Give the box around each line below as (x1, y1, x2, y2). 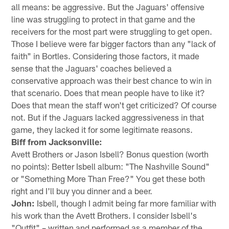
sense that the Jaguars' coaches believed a (11, 62, 172, 73)
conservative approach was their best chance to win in (11, 75, 212, 85)
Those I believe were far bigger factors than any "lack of (11, 38, 216, 49)
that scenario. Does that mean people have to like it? (11, 87, 205, 98)
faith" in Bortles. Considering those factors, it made (11, 50, 200, 61)
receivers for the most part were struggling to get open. (11, 26, 213, 36)
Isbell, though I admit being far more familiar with (35, 197, 217, 208)
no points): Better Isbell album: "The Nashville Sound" (11, 161, 210, 171)
